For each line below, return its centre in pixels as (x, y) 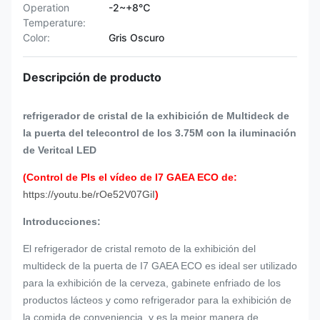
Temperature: (54, 22)
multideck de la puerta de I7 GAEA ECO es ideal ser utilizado (160, 266)
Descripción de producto (92, 77)
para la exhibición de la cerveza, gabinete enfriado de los (152, 283)
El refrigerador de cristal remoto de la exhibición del (139, 249)
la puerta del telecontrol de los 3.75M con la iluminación (160, 133)
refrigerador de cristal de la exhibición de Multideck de (156, 116)
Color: (36, 37)
